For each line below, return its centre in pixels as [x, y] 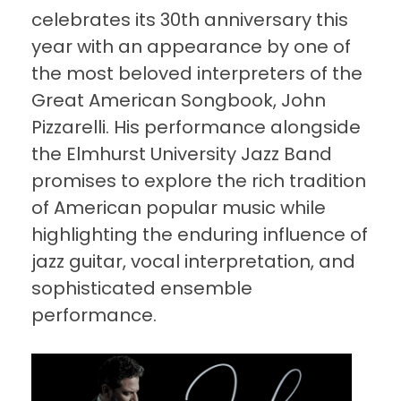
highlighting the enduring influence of [200, 235]
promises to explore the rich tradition [199, 181]
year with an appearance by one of [191, 47]
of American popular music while [179, 208]
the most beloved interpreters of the [197, 74]
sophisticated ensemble [142, 289]
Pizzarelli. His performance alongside [196, 128]
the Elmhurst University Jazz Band [182, 154]
